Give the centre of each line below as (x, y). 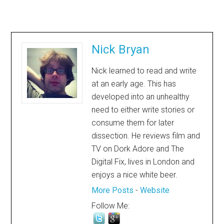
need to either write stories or (143, 110)
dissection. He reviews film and (146, 136)
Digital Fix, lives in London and (143, 162)
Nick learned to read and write (144, 71)
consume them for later (133, 123)
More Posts (113, 190)
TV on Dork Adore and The (138, 149)
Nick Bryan (121, 50)
